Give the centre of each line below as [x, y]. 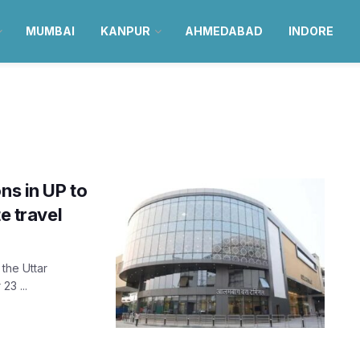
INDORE [311, 31]
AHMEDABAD [223, 31]
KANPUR [125, 31]
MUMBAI [50, 31]
